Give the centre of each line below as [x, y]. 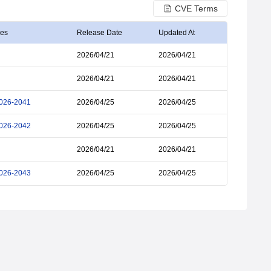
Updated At [177, 33]
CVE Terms [196, 8]
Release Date [100, 33]
